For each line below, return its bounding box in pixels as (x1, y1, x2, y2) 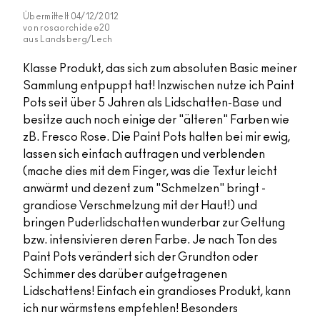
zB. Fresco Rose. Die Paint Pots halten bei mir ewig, (23, 131, 290, 144)
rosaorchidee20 (40, 24, 111, 33)
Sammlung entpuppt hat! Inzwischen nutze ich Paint (23, 80, 294, 92)
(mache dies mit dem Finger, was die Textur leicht (23, 166, 277, 178)
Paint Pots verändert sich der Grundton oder (23, 251, 258, 264)
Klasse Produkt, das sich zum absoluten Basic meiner (23, 63, 297, 75)
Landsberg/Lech (40, 35, 113, 44)
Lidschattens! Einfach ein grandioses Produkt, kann (23, 286, 291, 298)
